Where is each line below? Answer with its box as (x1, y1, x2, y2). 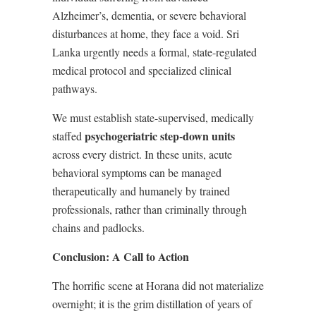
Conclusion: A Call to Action (52, 248, 189, 265)
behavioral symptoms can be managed (52, 164, 221, 180)
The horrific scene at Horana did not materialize (52, 277, 264, 293)
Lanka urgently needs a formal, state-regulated (52, 44, 257, 59)
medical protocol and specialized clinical (52, 62, 231, 78)
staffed (52, 128, 85, 143)
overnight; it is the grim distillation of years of (52, 296, 252, 311)
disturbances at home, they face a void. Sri (52, 25, 239, 41)
